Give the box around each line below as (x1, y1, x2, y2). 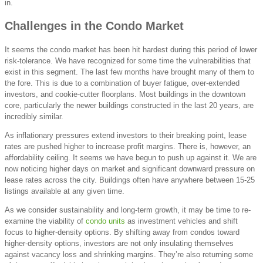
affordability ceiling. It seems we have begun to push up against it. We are (5, 153, 257, 162)
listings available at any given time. (5, 186, 124, 195)
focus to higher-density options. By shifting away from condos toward (5, 227, 240, 237)
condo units (86, 216, 125, 225)
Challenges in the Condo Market (5, 19, 184, 32)
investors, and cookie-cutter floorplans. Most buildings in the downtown (5, 89, 245, 99)
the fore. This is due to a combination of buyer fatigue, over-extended (5, 78, 240, 87)
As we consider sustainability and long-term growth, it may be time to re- (5, 205, 251, 214)
